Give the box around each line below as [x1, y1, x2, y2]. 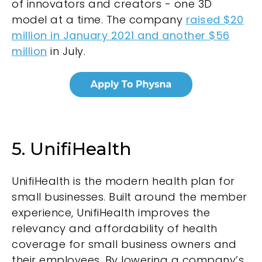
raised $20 [185, 12, 244, 27]
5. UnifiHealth [12, 138, 132, 160]
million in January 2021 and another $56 [12, 27, 230, 43]
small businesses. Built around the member [12, 189, 247, 204]
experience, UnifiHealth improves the [12, 205, 210, 220]
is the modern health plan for [70, 173, 235, 188]
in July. [47, 43, 85, 58]
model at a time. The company [12, 12, 186, 27]
